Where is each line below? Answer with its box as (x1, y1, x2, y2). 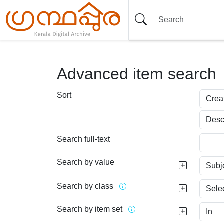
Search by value (57, 158, 114, 166)
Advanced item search (57, 65, 216, 83)
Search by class (57, 181, 113, 190)
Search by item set (57, 204, 122, 213)
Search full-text (57, 135, 110, 143)
